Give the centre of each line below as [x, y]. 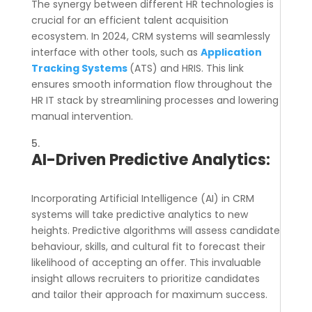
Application [231, 53]
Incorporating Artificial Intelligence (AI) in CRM [142, 199]
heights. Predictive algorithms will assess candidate [155, 231]
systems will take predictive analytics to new [139, 215]
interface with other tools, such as [116, 53]
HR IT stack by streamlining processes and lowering [155, 101]
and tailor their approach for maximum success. [149, 295]
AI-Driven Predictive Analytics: [150, 160]
